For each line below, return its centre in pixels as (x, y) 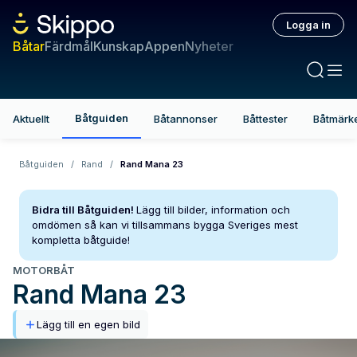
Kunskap (119, 46)
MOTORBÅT (44, 270)
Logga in (308, 25)
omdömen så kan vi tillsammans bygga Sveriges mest (165, 225)
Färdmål (69, 46)
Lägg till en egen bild (88, 324)
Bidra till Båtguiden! (83, 210)
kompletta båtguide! (81, 240)
